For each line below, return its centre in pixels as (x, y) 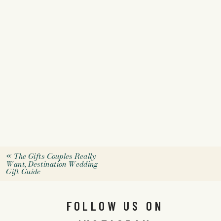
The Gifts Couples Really (55, 156)
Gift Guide (23, 172)
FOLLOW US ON (115, 206)
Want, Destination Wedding (52, 164)
